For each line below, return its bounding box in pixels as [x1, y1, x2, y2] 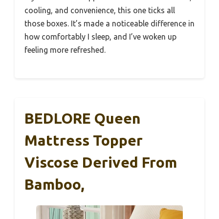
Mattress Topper [24, 131, 143, 149]
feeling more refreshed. [24, 45, 106, 54]
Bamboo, [24, 175, 85, 193]
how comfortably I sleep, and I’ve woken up [24, 32, 176, 41]
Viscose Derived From [24, 153, 177, 171]
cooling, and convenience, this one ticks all [24, 5, 175, 15]
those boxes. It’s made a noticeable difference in [24, 19, 195, 28]
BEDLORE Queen [24, 109, 141, 127]
